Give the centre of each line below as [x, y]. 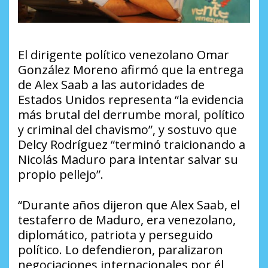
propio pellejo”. [61, 175]
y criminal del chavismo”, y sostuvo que [127, 130]
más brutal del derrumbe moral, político [131, 115]
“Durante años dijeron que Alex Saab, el [129, 205]
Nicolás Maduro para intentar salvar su [128, 160]
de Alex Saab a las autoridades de [111, 85]
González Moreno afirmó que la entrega [131, 70]
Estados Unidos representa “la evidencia [131, 100]
